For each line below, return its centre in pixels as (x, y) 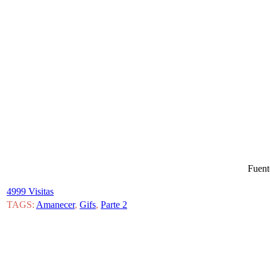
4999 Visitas (30, 191)
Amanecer (55, 205)
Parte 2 (114, 205)
